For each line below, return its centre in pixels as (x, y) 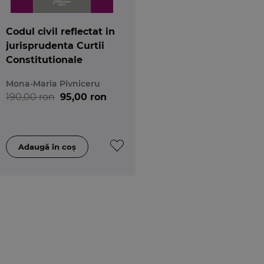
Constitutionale (44, 60)
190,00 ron (30, 97)
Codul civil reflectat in (60, 31)
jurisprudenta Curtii (55, 45)
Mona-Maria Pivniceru (53, 83)
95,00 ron (83, 97)
